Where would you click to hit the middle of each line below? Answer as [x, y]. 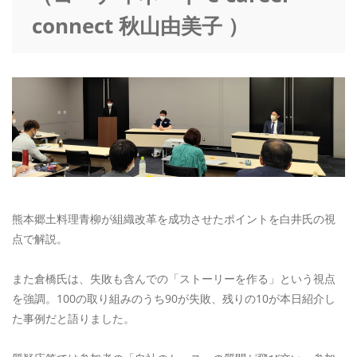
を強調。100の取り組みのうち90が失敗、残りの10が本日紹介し [174, 299]
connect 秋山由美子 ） [140, 26]
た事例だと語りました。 [73, 319]
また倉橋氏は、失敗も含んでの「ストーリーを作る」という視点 [174, 279]
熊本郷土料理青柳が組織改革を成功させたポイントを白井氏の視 [174, 219]
